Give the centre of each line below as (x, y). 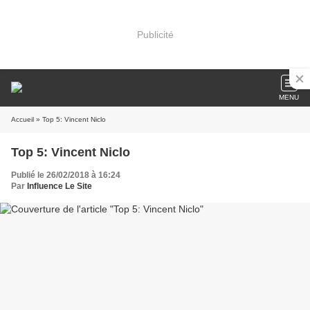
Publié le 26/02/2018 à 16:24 (66, 175)
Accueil (22, 119)
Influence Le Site (60, 186)
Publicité (155, 34)
